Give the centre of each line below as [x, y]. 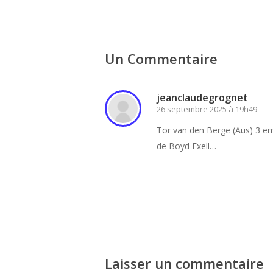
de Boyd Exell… [186, 146]
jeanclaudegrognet [202, 98]
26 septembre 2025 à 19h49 [207, 109]
